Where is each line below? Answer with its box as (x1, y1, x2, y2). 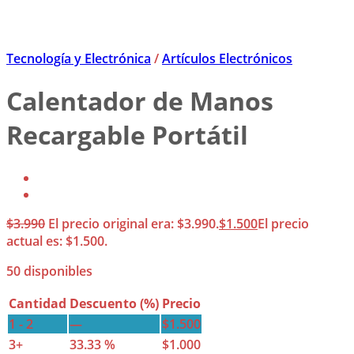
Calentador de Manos (6, 84, 273, 119)
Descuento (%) (70, 294, 159, 312)
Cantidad (9, 294, 66, 312)
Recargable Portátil (6, 118, 248, 153)
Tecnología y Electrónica (6, 50, 151, 67)
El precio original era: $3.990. (48, 214, 219, 232)
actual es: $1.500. (6, 232, 107, 250)
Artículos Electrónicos (162, 50, 292, 67)
